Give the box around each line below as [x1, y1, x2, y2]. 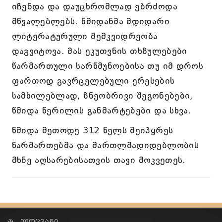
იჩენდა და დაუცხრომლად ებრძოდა [11, 1, 177, 12]
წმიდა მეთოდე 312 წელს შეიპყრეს [11, 125, 173, 136]
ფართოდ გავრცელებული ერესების [11, 75, 175, 86]
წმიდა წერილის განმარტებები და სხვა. [11, 105, 192, 116]
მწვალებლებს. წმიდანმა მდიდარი [11, 16, 169, 27]
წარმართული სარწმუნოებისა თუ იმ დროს [11, 60, 204, 71]
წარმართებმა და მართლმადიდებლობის [11, 140, 199, 151]
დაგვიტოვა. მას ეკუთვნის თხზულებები [11, 46, 187, 56]
